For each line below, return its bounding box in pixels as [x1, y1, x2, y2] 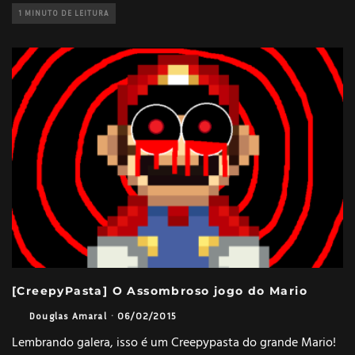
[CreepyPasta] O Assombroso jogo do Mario [12, 284, 308, 299]
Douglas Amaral [29, 310, 107, 323]
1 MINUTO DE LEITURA [18, 8, 109, 17]
